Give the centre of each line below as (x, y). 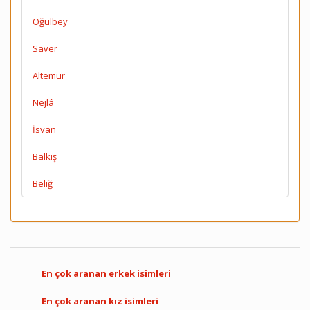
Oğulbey (50, 21)
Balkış (45, 156)
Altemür (49, 75)
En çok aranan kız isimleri (100, 301)
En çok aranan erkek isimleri (106, 273)
